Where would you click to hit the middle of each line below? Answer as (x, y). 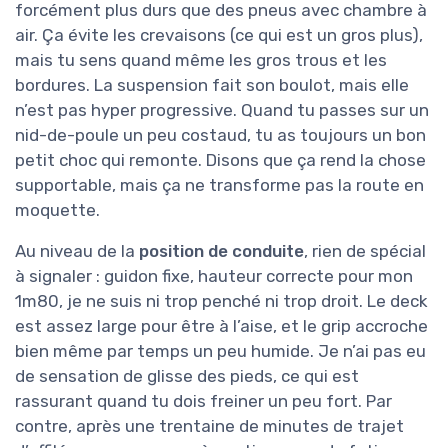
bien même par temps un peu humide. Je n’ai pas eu (220, 351)
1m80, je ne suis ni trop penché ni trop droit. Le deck (221, 301)
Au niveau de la (77, 251)
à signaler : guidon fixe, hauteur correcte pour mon (214, 276)
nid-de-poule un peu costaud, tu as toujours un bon (220, 135)
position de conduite (221, 251)
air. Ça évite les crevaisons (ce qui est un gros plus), (219, 35)
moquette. (57, 210)
